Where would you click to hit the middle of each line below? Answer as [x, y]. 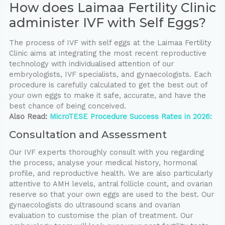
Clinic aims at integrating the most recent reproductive [107, 53]
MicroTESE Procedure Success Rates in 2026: [131, 117]
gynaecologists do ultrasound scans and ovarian [94, 205]
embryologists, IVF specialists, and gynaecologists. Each [110, 75]
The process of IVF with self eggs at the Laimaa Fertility [110, 43]
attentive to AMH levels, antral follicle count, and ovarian [110, 184]
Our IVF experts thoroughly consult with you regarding [106, 152]
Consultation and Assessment [88, 135]
